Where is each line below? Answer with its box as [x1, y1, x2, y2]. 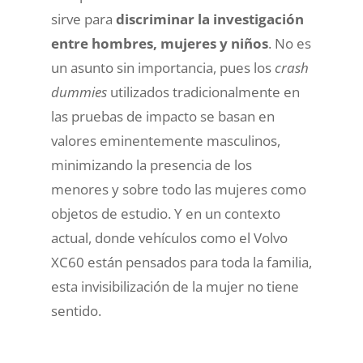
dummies [50, 82, 107, 101]
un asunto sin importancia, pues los [50, 58, 275, 77]
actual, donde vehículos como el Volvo [50, 228, 288, 247]
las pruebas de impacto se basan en [50, 106, 275, 126]
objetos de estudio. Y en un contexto [50, 203, 280, 223]
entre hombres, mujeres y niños [50, 33, 268, 53]
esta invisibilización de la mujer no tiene [50, 276, 299, 296]
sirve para [50, 9, 116, 28]
